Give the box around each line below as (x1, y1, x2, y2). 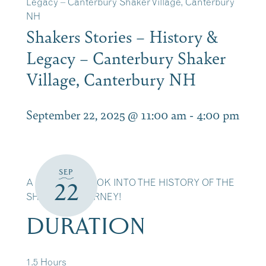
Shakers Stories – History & (26, 24, 218, 47)
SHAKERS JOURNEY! (26, 191, 121, 202)
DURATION (26, 212, 145, 240)
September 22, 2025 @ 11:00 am (26, 106, 186, 123)
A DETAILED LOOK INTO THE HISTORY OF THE (26, 176, 235, 188)
